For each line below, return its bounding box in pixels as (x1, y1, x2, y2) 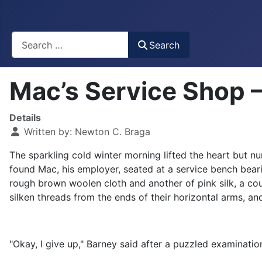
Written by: (21, 126, 75, 138)
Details (9, 112, 41, 124)
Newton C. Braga (75, 126, 150, 138)
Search (149, 39, 180, 51)
